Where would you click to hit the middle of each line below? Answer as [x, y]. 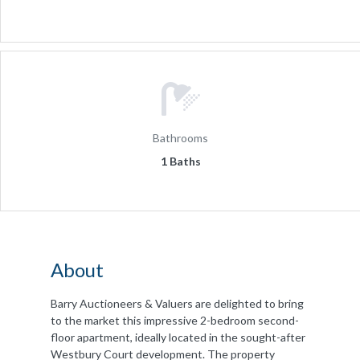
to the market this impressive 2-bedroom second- [175, 320]
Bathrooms [180, 137]
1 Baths [180, 161]
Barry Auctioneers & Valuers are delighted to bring [177, 303]
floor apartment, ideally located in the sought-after [178, 337]
